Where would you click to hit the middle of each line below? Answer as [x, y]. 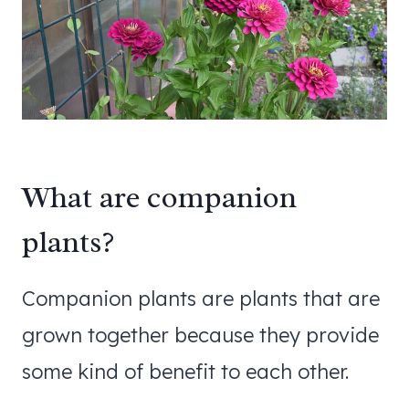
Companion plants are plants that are [201, 298]
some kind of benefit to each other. [185, 371]
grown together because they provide [200, 335]
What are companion [159, 198]
